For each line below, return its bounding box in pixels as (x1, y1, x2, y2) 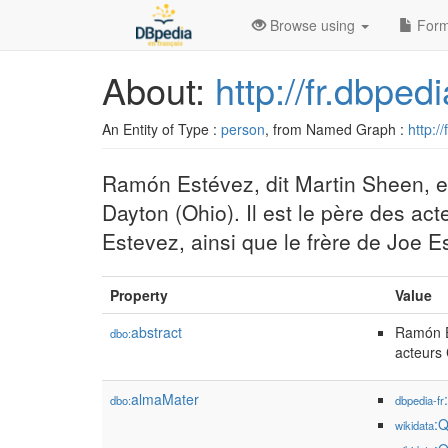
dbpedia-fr (395, 392, 444, 408)
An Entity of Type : (102, 119, 221, 139)
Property (110, 285, 168, 305)
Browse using (266, 15, 359, 35)
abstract (131, 322, 182, 342)
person (221, 119, 265, 139)
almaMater (131, 389, 199, 409)
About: (102, 64, 215, 115)
